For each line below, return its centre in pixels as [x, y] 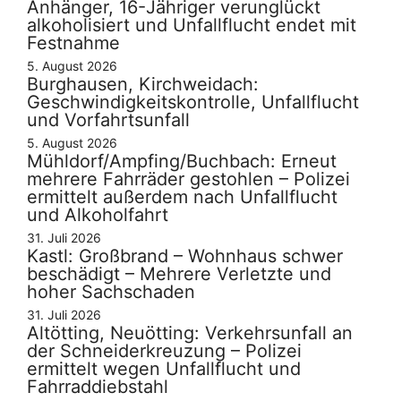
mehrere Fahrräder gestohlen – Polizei [188, 179]
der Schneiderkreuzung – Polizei [164, 350]
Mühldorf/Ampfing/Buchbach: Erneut [182, 161]
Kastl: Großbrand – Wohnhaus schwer [185, 256]
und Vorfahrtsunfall [108, 119]
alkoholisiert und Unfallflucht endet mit [192, 25]
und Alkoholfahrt [98, 214]
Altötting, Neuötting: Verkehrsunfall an [190, 333]
